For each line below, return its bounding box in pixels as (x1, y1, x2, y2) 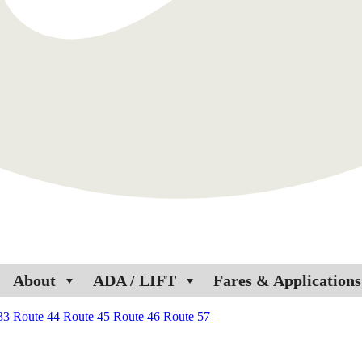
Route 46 (113, 309, 163, 323)
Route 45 (63, 309, 113, 323)
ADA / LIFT (92, 271, 176, 289)
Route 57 (163, 309, 210, 323)
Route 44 (13, 309, 63, 323)
